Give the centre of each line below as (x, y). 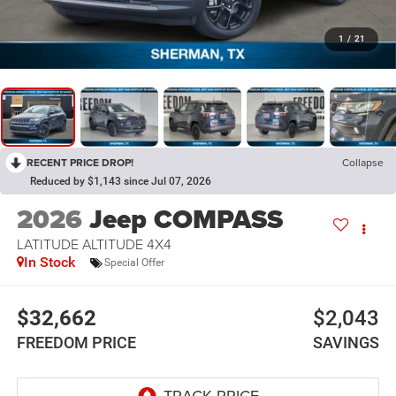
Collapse (363, 162)
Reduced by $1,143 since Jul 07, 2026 (121, 181)
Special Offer (134, 262)
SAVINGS (346, 342)
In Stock (49, 263)
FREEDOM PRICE (76, 342)
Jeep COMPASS (186, 220)
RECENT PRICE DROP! (80, 162)
